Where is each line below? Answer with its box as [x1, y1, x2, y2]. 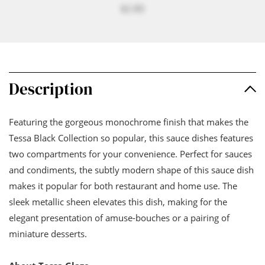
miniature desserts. [9, 227, 87, 240]
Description [9, 77, 93, 100]
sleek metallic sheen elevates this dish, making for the [9, 195, 227, 208]
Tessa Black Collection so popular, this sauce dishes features [9, 131, 253, 144]
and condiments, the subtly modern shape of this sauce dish [9, 163, 254, 176]
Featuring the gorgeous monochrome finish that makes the [9, 115, 248, 128]
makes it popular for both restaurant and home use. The [9, 179, 237, 192]
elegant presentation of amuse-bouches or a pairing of [9, 211, 230, 224]
